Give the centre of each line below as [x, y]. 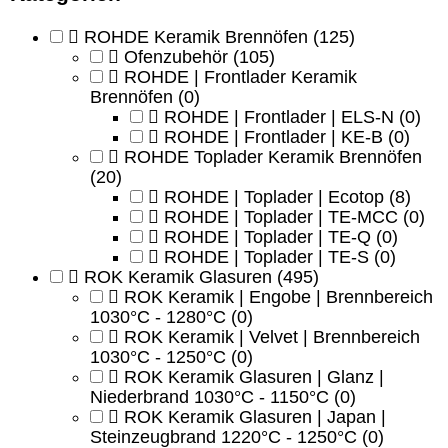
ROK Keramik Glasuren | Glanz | [254, 377]
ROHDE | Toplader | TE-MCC [281, 217]
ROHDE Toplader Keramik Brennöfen [273, 157]
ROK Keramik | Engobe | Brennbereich [278, 297]
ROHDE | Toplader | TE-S [266, 257]
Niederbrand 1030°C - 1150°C [209, 397]
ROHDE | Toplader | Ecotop [274, 197]
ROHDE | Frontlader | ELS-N [279, 117]
